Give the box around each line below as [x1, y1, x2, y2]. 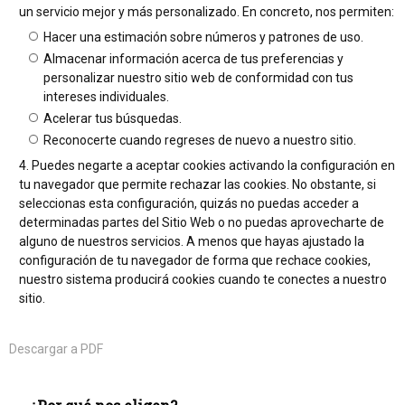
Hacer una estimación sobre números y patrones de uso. [43, 30, 363, 45]
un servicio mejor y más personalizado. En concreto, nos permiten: [19, 5, 394, 20]
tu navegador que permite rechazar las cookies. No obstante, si [19, 177, 376, 193]
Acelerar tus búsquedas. [43, 111, 182, 127]
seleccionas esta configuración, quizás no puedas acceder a [19, 196, 359, 212]
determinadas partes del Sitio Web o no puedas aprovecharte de [19, 215, 384, 231]
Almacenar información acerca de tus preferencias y [43, 52, 344, 67]
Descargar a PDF [9, 342, 103, 357]
